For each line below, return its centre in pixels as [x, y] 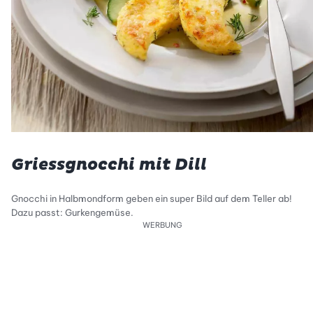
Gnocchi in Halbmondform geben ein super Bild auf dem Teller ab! [152, 199]
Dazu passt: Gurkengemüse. [72, 213]
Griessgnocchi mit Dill [109, 165]
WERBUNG [162, 225]
